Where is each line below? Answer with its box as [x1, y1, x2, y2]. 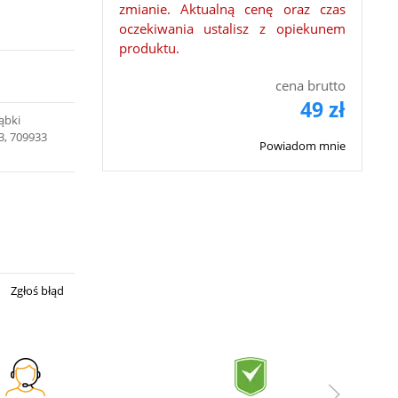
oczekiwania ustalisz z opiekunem [118, 20, 346, 37]
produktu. [118, 39, 179, 57]
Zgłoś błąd [8, 283, 65, 298]
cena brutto [275, 76, 346, 94]
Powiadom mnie [259, 138, 346, 154]
